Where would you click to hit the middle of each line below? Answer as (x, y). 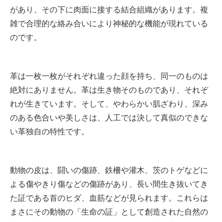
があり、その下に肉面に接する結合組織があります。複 (109, 10)
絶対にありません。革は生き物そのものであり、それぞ (109, 90)
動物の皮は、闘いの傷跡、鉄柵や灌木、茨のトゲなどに (109, 170)
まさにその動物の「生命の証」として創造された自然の (109, 212)
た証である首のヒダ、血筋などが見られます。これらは (109, 198)
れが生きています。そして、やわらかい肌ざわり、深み (109, 104)
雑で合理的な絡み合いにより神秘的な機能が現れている (109, 24)
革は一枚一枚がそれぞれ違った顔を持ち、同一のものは (109, 76)
